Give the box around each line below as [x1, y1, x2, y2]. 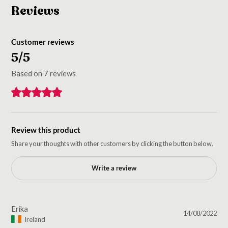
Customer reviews [11, 37, 75, 46]
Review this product [11, 125, 81, 134]
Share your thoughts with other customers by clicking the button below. [11, 139, 214, 148]
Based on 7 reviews [11, 68, 76, 78]
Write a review [92, 164, 136, 173]
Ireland [24, 215, 46, 223]
